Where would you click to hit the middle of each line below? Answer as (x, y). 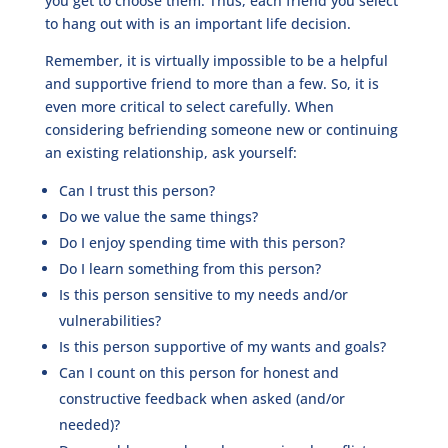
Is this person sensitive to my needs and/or (203, 294)
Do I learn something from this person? (189, 268)
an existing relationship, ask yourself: (172, 152)
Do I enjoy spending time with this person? (201, 242)
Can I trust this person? (136, 190)
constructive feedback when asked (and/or (201, 398)
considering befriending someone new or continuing (221, 129)
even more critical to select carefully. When (189, 106)
